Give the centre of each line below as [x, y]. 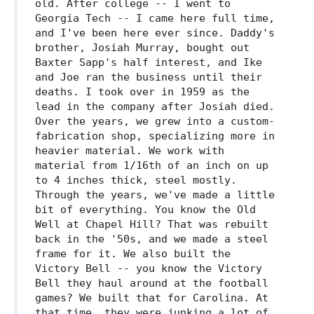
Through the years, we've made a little [155, 195]
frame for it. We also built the [133, 254]
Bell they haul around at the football [152, 283]
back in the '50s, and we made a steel [152, 239]
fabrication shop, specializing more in [155, 136]
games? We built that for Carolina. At [152, 298]
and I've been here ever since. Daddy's [155, 33]
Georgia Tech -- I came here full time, [155, 18]
